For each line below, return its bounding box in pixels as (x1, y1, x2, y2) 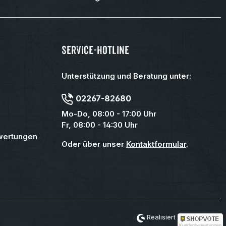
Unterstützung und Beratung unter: (62, 71, 191, 81)
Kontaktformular (126, 139, 186, 149)
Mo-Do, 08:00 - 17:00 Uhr (62, 109, 156, 119)
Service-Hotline (62, 43, 129, 57)
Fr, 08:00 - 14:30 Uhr (62, 120, 138, 130)
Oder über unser (62, 139, 126, 149)
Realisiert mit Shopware (145, 212, 221, 221)
